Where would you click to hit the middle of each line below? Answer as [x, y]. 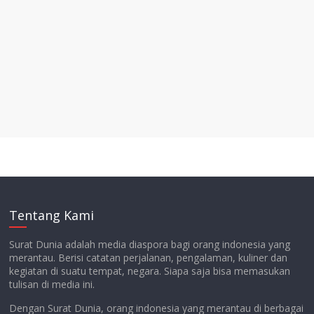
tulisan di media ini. [52, 284]
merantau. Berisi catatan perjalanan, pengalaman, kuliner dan [149, 257]
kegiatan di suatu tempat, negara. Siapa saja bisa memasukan [150, 271]
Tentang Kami [52, 215]
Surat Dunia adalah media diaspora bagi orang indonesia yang [150, 244]
